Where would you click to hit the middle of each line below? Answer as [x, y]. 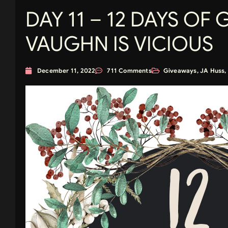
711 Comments [129, 71]
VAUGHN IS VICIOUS [119, 44]
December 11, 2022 [66, 71]
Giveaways [180, 71]
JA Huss [212, 71]
